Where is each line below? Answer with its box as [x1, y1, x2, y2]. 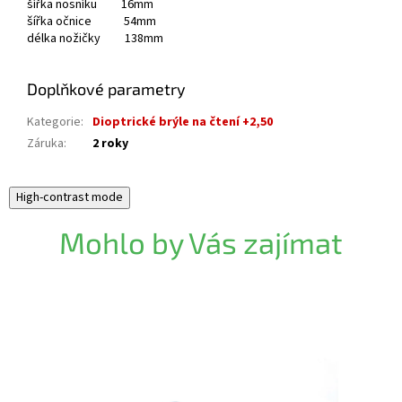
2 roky [92, 135, 128, 153]
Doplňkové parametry [27, 79, 186, 100]
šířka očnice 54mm [27, 13, 156, 31]
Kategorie [27, 113, 81, 132]
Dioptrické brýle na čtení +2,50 [92, 113, 273, 132]
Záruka [27, 135, 64, 153]
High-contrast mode [16, 188, 123, 207]
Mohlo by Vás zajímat [59, 224, 343, 261]
